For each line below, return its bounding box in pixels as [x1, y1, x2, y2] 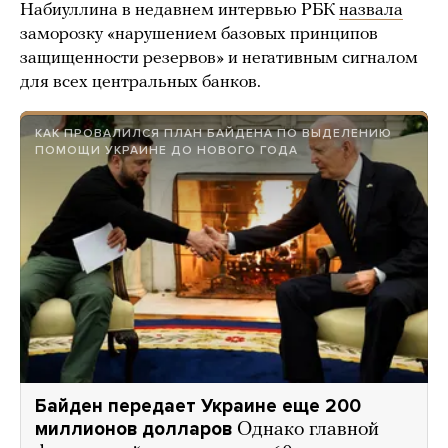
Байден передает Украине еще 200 [35, 395, 361, 418]
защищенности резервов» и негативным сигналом [20, 49, 418, 69]
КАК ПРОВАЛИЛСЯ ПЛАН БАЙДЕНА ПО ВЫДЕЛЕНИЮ [35, 126, 392, 141]
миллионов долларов [35, 418, 232, 441]
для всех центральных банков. [20, 73, 261, 93]
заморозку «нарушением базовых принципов [20, 25, 378, 45]
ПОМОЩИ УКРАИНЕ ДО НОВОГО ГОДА [35, 143, 298, 158]
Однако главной [237, 420, 379, 441]
